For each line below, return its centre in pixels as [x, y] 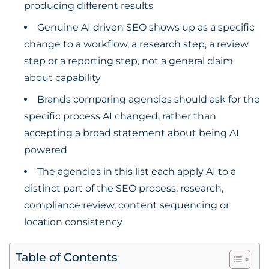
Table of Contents [67, 257]
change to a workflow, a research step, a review [136, 44]
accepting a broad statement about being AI [131, 133]
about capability [62, 78]
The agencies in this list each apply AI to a [137, 171]
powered [46, 150]
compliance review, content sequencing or [127, 205]
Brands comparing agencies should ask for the [149, 99]
